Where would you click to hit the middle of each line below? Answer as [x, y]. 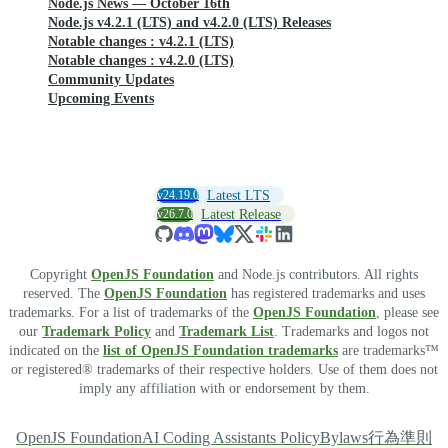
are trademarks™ [388, 350]
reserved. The [63, 293]
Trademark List [226, 331]
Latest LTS [238, 195]
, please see [407, 312]
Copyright [60, 274]
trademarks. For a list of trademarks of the [131, 312]
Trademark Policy [96, 331]
